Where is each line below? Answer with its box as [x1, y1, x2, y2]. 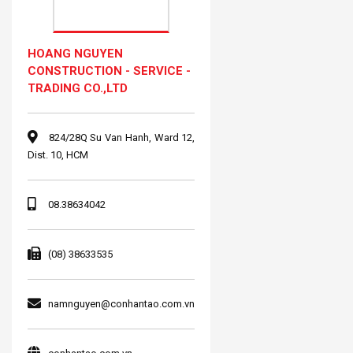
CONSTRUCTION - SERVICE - [28, 63, 191, 78]
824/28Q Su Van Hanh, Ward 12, [46, 131, 195, 143]
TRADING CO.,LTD [28, 80, 128, 95]
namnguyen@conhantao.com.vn [48, 297, 195, 310]
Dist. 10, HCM [28, 148, 88, 161]
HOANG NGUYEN [28, 46, 123, 61]
